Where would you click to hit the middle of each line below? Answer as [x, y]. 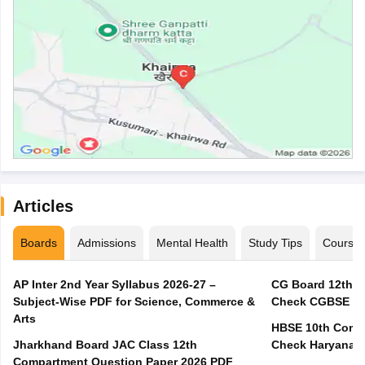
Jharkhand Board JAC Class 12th [105, 345]
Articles [43, 207]
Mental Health [192, 243]
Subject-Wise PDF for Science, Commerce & [134, 302]
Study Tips [275, 243]
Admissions [106, 243]
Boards [38, 243]
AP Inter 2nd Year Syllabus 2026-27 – [114, 285]
